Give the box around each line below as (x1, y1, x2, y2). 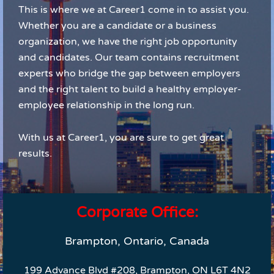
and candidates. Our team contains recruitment (18, 51, 239, 64)
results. (18, 147, 52, 160)
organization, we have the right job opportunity (18, 35, 237, 48)
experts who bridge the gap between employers (18, 67, 240, 80)
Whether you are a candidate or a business (18, 20, 217, 32)
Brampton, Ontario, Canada (65, 234, 209, 248)
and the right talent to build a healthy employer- (18, 83, 242, 96)
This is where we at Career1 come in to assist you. (18, 4, 249, 17)
